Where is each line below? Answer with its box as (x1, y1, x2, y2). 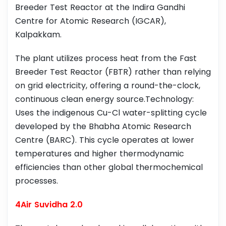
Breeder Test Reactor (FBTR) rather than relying (15, 66, 211, 78)
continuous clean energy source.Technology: (15, 93, 194, 105)
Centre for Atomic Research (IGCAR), (15, 15, 166, 27)
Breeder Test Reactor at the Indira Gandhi (15, 2, 185, 14)
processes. (15, 175, 58, 187)
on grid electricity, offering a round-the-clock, (15, 80, 200, 92)
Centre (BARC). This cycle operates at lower (15, 134, 194, 146)
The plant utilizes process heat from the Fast (15, 52, 197, 65)
